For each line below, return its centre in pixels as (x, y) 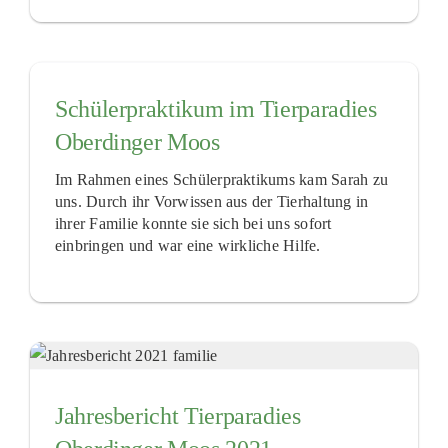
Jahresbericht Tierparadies (177, 415)
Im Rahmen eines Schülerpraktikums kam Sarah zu (221, 179)
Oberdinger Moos (137, 142)
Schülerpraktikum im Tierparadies (215, 109)
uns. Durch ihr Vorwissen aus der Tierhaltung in (211, 201)
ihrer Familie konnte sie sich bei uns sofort (193, 223)
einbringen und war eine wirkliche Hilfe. (187, 245)
